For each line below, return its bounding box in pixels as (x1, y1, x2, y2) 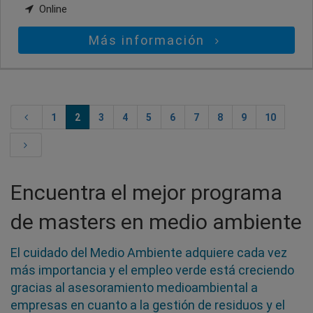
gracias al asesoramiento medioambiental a (10, 280, 258, 296)
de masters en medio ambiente (10, 210, 302, 235)
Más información (89, 33, 210, 48)
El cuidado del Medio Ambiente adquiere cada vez (10, 245, 287, 261)
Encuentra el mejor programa (10, 180, 282, 205)
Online (36, 3, 67, 16)
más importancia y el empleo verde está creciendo (10, 263, 294, 278)
